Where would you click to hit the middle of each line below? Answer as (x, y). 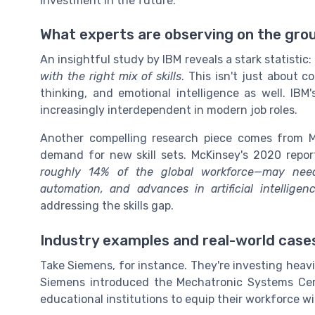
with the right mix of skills (111, 77)
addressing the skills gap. (107, 206)
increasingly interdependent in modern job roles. (169, 110)
